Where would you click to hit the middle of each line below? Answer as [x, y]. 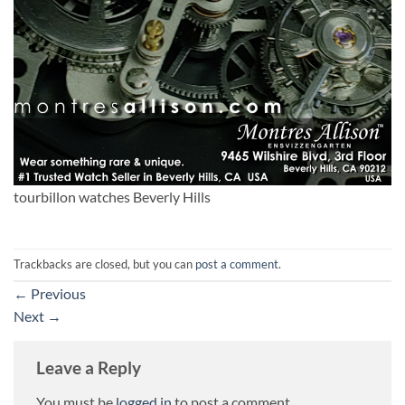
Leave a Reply [90, 368]
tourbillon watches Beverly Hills [112, 197]
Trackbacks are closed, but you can [104, 264]
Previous [57, 294]
